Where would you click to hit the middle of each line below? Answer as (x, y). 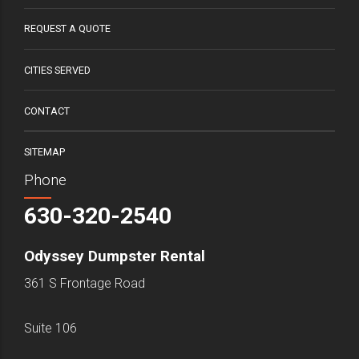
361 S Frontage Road (85, 284)
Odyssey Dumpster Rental (115, 256)
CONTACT (47, 111)
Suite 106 (50, 329)
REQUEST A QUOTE (67, 29)
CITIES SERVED (57, 70)
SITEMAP (44, 152)
